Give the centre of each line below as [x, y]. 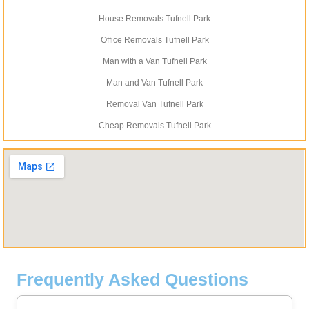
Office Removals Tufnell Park [154, 40]
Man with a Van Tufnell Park [154, 62]
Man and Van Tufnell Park [154, 83]
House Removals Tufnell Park [154, 19]
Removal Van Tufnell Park [154, 104]
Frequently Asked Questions [133, 280]
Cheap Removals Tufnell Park [154, 126]
